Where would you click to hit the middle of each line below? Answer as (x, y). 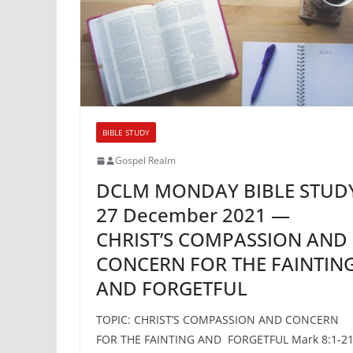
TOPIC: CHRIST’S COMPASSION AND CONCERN (217, 320)
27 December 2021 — (193, 215)
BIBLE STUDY (126, 133)
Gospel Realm (145, 161)
